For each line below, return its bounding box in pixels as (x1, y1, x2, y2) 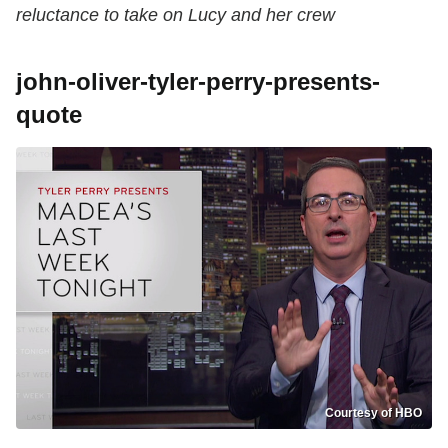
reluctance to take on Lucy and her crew (16, 5, 335, 26)
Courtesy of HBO (325, 405, 422, 420)
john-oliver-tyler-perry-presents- (16, 68, 380, 96)
